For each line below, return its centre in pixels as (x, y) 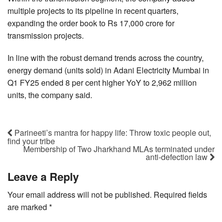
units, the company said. (50, 95)
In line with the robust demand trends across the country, (106, 57)
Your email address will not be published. (80, 194)
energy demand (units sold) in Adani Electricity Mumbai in (108, 70)
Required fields (180, 194)
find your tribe (31, 141)
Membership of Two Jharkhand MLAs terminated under (119, 149)
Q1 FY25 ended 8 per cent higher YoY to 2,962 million (102, 82)
